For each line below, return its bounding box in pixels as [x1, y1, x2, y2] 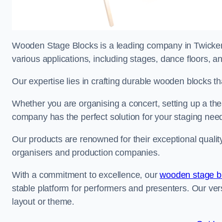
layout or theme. [12, 197, 75, 207]
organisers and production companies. [12, 148, 160, 158]
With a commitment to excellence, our [12, 170, 160, 180]
